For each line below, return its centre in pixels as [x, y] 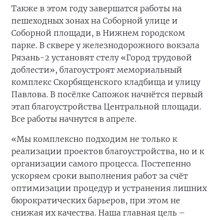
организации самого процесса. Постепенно [101, 164]
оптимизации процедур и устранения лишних [109, 188]
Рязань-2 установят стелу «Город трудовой [102, 57]
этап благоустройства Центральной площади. [106, 107]
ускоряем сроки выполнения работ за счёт [100, 176]
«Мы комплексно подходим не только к [94, 139]
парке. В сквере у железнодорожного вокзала [105, 45]
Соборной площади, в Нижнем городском [98, 33]
